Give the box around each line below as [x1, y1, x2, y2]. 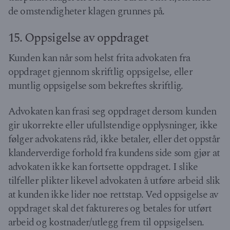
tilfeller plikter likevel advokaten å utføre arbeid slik [8, 173, 220, 189]
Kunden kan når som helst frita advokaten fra [8, 50, 190, 66]
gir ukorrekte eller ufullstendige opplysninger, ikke [8, 118, 218, 133]
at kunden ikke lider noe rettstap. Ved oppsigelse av [8, 187, 218, 203]
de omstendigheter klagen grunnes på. [8, 4, 165, 20]
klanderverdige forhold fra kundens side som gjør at [8, 145, 220, 161]
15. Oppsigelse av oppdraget [8, 28, 149, 47]
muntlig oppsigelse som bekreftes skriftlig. [8, 78, 183, 93]
